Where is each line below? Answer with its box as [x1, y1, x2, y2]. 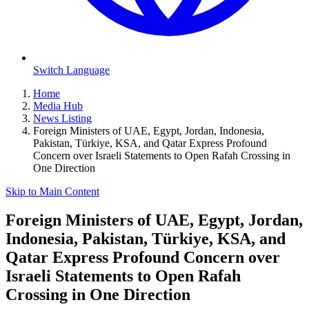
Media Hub [33, 99, 83, 112]
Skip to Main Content [6, 185, 99, 197]
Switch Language [33, 63, 110, 76]
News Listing [33, 112, 92, 124]
